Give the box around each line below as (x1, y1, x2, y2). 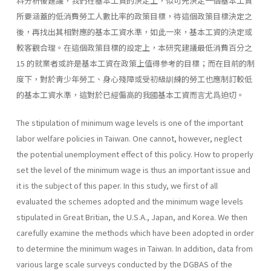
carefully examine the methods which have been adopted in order (16, 226, 254, 238)
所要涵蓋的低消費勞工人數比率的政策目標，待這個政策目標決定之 (16, 10, 252, 22)
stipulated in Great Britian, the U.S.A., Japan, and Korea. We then (16, 211, 247, 223)
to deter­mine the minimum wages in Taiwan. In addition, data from (16, 242, 253, 254)
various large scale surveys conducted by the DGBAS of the (16, 258, 232, 270)
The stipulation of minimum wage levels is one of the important (16, 116, 243, 128)
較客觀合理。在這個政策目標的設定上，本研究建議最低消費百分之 (16, 41, 252, 53)
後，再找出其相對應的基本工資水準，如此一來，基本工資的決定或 (16, 25, 252, 38)
